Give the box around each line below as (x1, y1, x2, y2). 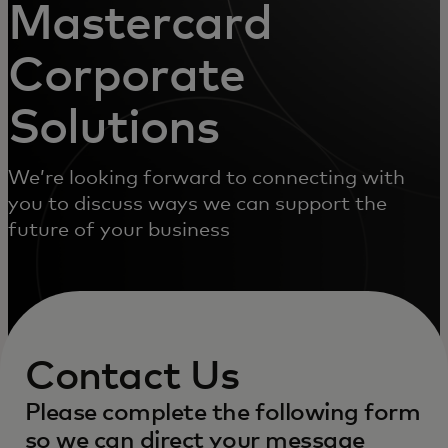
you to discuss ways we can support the (8, 194, 387, 214)
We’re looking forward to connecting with (8, 168, 405, 188)
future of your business (8, 220, 230, 240)
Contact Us (24, 357, 240, 397)
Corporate (8, 53, 246, 101)
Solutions (8, 105, 220, 153)
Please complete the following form (24, 401, 421, 425)
